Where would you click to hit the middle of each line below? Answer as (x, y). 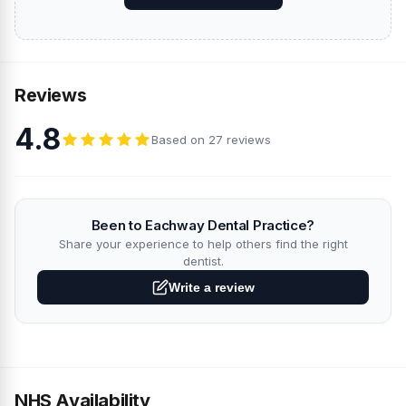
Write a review (211, 288)
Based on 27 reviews (211, 139)
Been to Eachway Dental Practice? (203, 226)
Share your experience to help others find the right (203, 244)
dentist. (203, 261)
